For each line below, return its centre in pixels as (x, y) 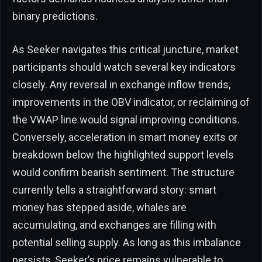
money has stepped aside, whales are (99, 208)
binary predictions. (55, 16)
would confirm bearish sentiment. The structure (123, 173)
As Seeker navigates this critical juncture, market (125, 50)
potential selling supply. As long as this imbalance (127, 243)
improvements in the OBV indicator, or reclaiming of (131, 102)
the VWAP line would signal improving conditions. (126, 120)
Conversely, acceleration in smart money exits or (125, 137)
